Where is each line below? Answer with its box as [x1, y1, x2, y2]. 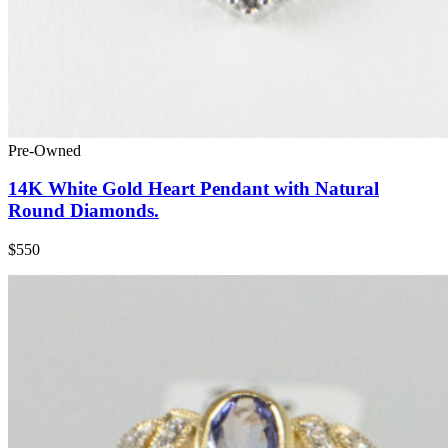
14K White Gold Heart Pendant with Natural [8, 178, 379, 200]
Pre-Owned [8, 141, 81, 159]
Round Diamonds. [8, 200, 159, 222]
